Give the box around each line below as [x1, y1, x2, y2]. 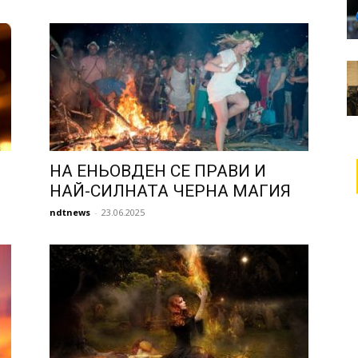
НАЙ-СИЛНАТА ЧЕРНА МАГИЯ [50, 181, 291, 201]
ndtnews [50, 206, 90, 218]
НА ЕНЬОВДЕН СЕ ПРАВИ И [50, 161, 266, 181]
